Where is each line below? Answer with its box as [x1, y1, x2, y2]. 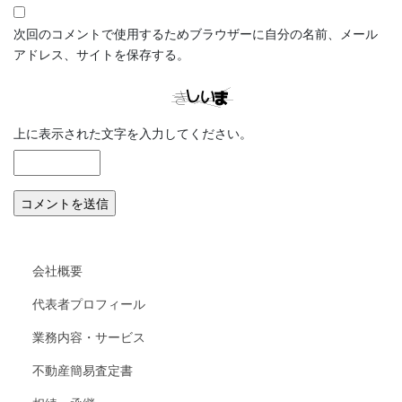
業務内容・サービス [32, 328, 145, 346]
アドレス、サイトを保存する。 [13, 44, 189, 63]
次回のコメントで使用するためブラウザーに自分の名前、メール [13, 23, 378, 42]
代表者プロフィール [32, 294, 145, 313]
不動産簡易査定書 [32, 361, 133, 380]
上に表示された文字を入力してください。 [13, 123, 252, 142]
